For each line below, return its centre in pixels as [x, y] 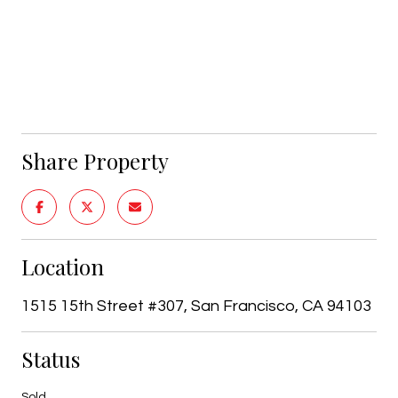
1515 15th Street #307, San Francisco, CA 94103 [196, 306]
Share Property [95, 161]
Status [51, 359]
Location [63, 267]
